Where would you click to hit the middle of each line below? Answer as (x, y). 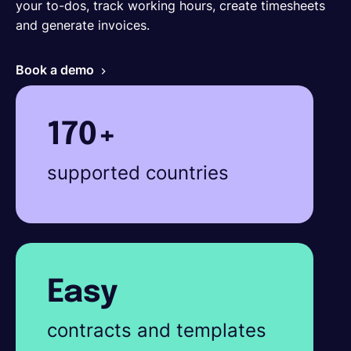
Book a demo (55, 70)
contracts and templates (157, 331)
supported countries (138, 173)
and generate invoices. (83, 25)
